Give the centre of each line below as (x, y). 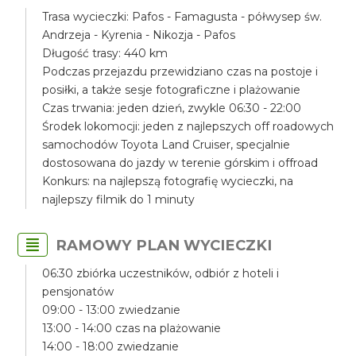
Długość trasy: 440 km (105, 53)
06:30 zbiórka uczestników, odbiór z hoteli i (161, 273)
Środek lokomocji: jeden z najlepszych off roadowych (188, 126)
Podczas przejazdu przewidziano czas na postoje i (180, 72)
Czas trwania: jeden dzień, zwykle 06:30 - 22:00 (172, 108)
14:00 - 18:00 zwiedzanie (111, 346)
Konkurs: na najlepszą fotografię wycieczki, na (168, 181)
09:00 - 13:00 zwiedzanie (112, 310)
